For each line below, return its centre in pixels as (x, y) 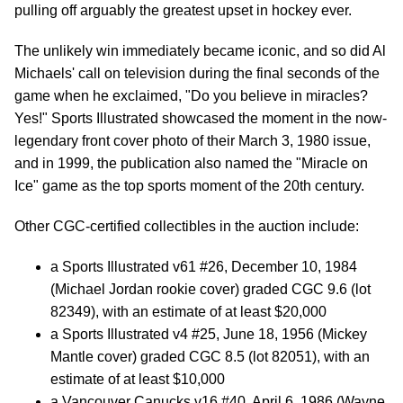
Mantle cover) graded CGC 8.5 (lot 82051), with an (210, 357)
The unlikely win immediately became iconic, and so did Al (200, 51)
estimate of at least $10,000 (138, 379)
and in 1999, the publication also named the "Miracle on (191, 163)
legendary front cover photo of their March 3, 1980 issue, (193, 141)
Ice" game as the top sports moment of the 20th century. (189, 186)
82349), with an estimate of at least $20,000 (188, 312)
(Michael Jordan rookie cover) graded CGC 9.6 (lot (210, 289)
